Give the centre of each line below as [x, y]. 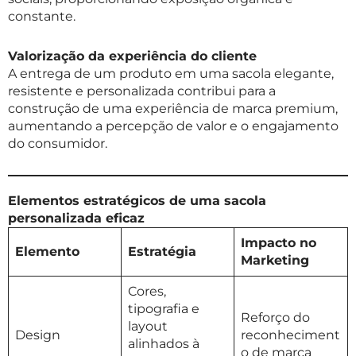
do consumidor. [58, 144]
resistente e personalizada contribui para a [142, 91]
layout [148, 327]
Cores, [147, 292]
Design [38, 335]
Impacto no [279, 243]
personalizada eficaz [76, 219]
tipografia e [164, 309]
